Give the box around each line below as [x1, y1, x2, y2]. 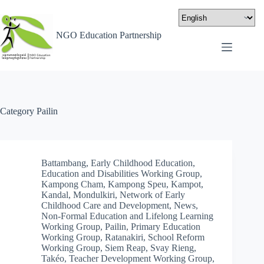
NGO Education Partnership [56, 30, 161, 40]
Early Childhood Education [91, 158, 193, 168]
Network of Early [120, 190, 185, 200]
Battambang [41, 158, 86, 168]
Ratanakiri [105, 232, 143, 242]
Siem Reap [105, 243, 146, 253]
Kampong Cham [41, 179, 103, 189]
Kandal [41, 190, 68, 200]
